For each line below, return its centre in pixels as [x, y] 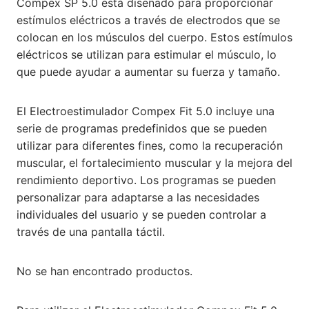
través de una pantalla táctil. [91, 231]
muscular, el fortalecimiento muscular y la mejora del [154, 162]
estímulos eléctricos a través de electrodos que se [148, 20]
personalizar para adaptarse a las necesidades [138, 197]
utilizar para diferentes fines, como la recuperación [150, 145]
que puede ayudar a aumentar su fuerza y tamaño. [148, 71]
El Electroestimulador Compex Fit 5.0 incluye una [146, 111]
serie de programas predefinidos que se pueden [142, 128]
